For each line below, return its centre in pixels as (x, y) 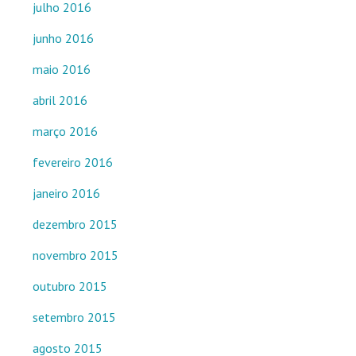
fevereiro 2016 (73, 162)
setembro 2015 (74, 317)
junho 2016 (63, 38)
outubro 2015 (70, 286)
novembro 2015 (75, 255)
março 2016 (65, 131)
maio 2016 (62, 69)
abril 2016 (60, 100)
